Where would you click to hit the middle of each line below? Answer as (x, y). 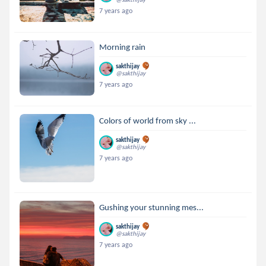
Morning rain (123, 47)
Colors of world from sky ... (148, 121)
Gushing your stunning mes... (152, 207)
